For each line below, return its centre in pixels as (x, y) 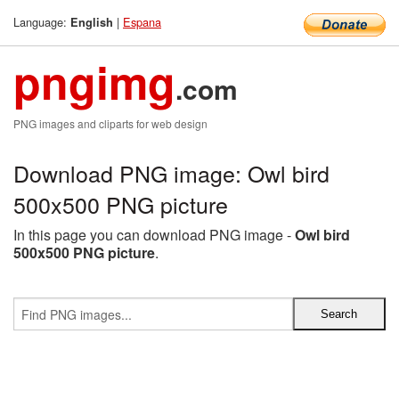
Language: (42, 22)
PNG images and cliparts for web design (110, 123)
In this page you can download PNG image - (154, 235)
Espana (142, 22)
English (92, 22)
